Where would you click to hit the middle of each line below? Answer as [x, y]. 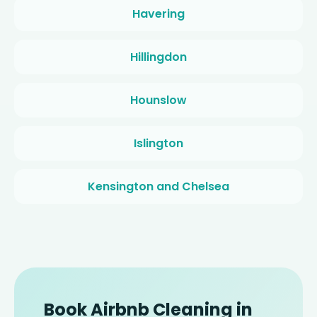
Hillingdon [158, 57]
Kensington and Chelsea [158, 187]
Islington [158, 144]
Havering [158, 14]
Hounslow [158, 100]
